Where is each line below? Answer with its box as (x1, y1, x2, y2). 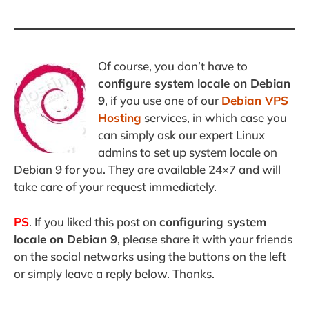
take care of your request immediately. (14, 179, 217, 195)
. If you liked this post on (29, 214, 159, 229)
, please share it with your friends (117, 231, 292, 246)
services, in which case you (141, 110, 287, 126)
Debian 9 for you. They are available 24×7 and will (14, 162, 281, 177)
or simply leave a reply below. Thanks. (14, 266, 215, 281)
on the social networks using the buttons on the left (14, 248, 286, 263)
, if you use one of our (105, 93, 221, 108)
